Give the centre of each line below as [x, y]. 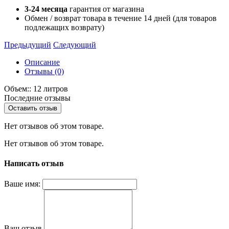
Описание [42, 62]
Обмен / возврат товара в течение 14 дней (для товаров [121, 18]
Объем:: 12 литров [36, 88]
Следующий [75, 44]
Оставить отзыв [33, 108]
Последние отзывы [37, 98]
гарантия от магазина [106, 9]
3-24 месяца [46, 9]
